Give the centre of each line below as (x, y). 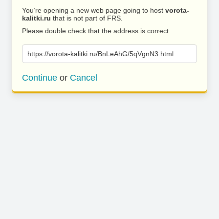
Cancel (84, 78)
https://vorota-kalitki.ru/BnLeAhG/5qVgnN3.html (100, 54)
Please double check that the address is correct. (96, 31)
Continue (40, 78)
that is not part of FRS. (87, 18)
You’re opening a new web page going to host (94, 10)
